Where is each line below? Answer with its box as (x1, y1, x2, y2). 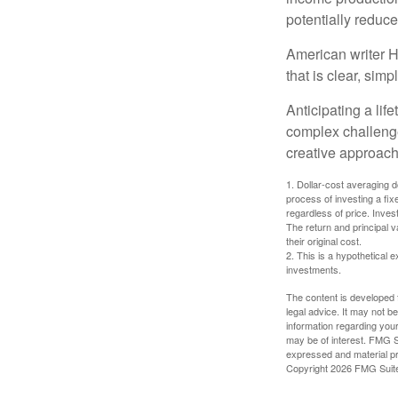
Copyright (286, 361, 330, 376)
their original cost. (286, 234, 362, 249)
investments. (286, 262, 341, 277)
